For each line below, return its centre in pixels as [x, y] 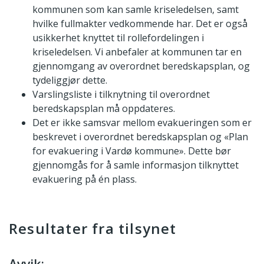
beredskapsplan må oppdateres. [104, 109]
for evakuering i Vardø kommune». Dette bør [132, 151]
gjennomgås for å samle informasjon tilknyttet [136, 165]
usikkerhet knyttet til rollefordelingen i [118, 38]
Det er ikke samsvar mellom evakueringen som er [142, 123]
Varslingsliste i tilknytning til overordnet [121, 95]
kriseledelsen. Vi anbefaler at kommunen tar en [137, 52]
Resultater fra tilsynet [93, 229]
